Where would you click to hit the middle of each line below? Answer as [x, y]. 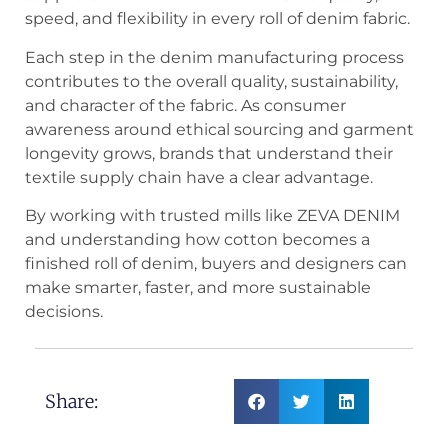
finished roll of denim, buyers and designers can [216, 263]
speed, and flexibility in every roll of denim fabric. [217, 19]
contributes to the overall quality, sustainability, [211, 81]
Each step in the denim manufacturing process [214, 57]
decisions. [64, 311]
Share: [71, 402]
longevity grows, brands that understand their [209, 153]
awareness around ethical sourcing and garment [219, 129]
